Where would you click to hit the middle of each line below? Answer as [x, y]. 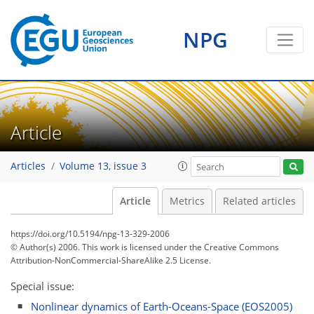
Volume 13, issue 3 [103, 166]
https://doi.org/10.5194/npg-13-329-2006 [90, 234]
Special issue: [42, 286]
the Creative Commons [234, 247]
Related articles [259, 201]
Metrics [187, 201]
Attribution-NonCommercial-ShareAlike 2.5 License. [111, 260]
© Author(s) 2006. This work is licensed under [100, 247]
